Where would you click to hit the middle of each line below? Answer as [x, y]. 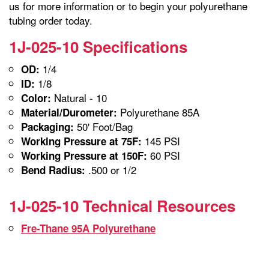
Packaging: [47, 126]
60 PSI [164, 155]
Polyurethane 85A [158, 112]
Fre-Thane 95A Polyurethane [88, 228]
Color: [36, 98]
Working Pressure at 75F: [81, 141]
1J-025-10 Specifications [98, 46]
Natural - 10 [79, 97]
